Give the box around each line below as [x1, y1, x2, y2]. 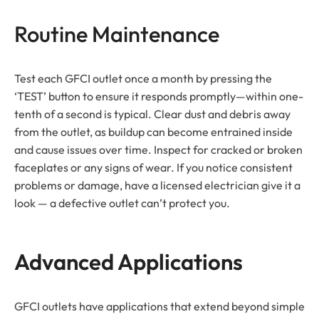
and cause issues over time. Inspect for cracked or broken [14, 142, 303, 157]
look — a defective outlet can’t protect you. [14, 195, 230, 210]
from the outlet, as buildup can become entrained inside [14, 124, 293, 139]
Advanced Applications [14, 247, 243, 276]
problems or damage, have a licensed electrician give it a [14, 177, 300, 192]
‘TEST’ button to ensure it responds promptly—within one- [14, 88, 303, 103]
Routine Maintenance [14, 19, 219, 48]
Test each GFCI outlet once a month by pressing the [14, 70, 272, 85]
